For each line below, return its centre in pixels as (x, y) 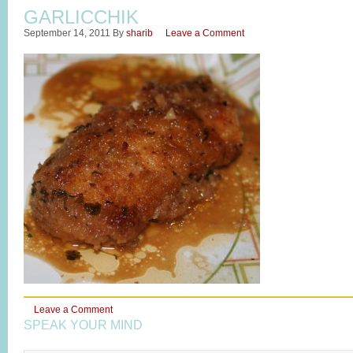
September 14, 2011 (67, 33)
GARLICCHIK (81, 17)
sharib (139, 33)
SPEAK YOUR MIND (83, 325)
